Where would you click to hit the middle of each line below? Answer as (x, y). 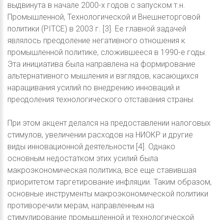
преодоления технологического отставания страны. (101, 100)
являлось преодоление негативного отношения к (96, 41)
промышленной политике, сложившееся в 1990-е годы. (107, 53)
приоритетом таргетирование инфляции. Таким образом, (110, 182)
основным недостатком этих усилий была (83, 159)
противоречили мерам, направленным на (81, 206)
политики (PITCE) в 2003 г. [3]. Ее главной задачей (97, 29)
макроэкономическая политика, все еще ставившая (102, 170)
